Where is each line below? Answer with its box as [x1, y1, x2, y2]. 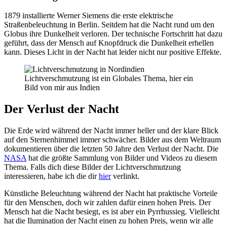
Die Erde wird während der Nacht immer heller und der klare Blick [4, 126, 218, 135]
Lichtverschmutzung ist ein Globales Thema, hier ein [24, 74, 193, 83]
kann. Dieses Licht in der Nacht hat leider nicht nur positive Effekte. [4, 48, 221, 57]
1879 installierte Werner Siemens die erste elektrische [4, 11, 173, 20]
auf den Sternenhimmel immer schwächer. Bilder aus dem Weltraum [4, 135, 221, 144]
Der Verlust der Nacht [4, 102, 119, 116]
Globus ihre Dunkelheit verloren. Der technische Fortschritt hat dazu [4, 29, 222, 39]
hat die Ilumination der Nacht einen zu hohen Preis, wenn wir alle [4, 216, 213, 225]
